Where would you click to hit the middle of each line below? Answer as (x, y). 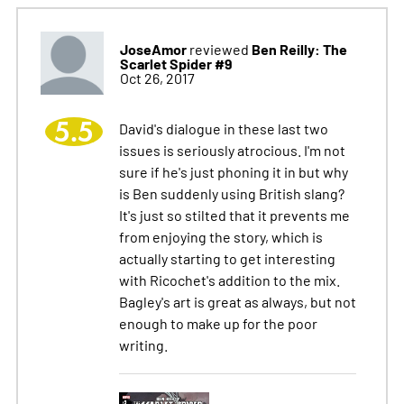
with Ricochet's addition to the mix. (229, 280)
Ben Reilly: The (299, 49)
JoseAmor (153, 49)
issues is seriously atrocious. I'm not (232, 150)
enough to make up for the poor (218, 323)
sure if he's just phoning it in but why (233, 172)
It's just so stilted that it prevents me (234, 215)
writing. (143, 345)
